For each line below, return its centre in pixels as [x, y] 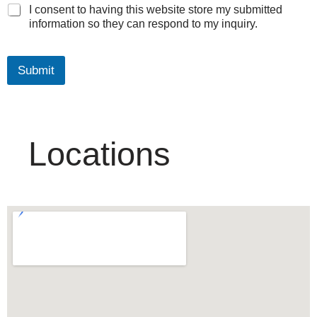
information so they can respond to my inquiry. [143, 23]
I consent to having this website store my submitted [156, 9]
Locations [99, 154]
